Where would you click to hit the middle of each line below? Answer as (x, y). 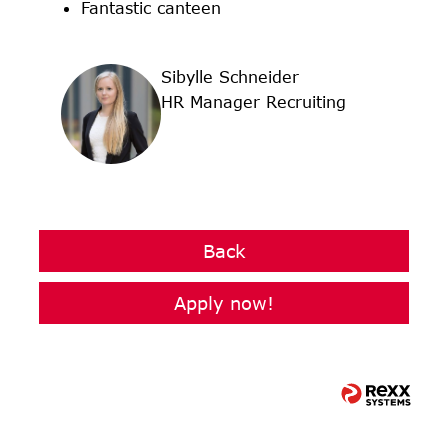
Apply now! (224, 302)
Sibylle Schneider (230, 76)
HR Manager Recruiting (253, 101)
